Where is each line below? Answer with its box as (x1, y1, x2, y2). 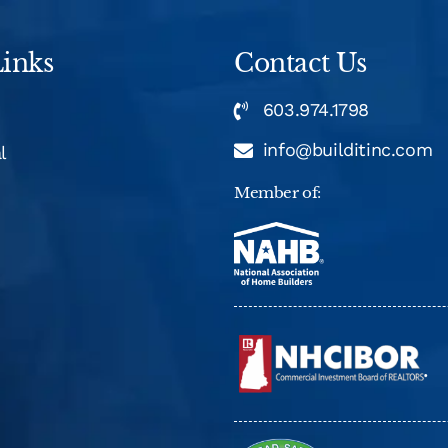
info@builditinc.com (262, 139, 433, 161)
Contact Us (234, 48, 367, 80)
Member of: (234, 183, 321, 203)
